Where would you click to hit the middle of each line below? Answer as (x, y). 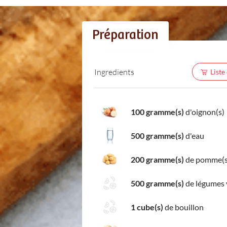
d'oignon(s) (204, 111)
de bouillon (183, 207)
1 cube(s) (147, 207)
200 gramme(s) (157, 159)
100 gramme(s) (157, 111)
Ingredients (114, 71)
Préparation (125, 35)
